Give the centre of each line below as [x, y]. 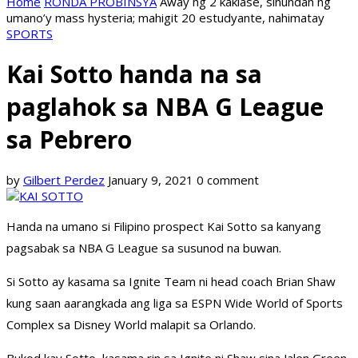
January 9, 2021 [151, 180]
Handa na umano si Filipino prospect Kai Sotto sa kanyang [164, 227]
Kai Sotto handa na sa [134, 74]
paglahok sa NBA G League [165, 107]
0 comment [228, 180]
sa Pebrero [69, 140]
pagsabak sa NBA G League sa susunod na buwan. [144, 248]
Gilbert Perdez [64, 180]
